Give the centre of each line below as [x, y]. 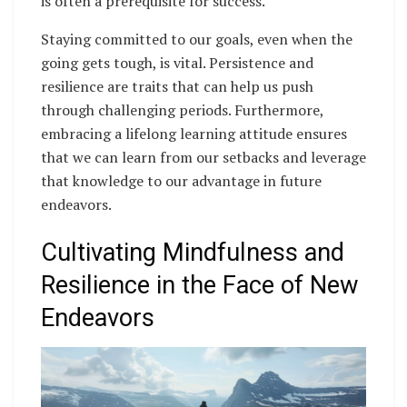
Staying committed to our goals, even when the [197, 39]
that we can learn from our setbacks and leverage [203, 157]
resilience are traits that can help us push [177, 86]
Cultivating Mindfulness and [193, 253]
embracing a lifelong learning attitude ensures [194, 133]
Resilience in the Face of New [199, 286]
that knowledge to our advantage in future [181, 180]
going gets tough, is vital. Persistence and [177, 62]
